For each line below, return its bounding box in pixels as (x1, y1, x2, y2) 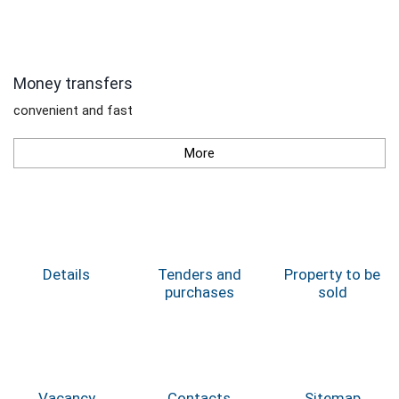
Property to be (284, 265, 381, 284)
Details (43, 265, 91, 284)
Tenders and (157, 265, 241, 284)
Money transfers (13, 74, 133, 94)
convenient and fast (13, 102, 133, 119)
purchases (164, 283, 234, 302)
